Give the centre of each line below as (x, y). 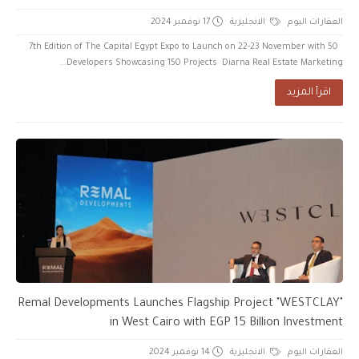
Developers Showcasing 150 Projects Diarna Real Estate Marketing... (205, 63)
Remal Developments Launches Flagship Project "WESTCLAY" (180, 304)
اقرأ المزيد (309, 93)
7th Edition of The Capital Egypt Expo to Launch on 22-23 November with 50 (184, 47)
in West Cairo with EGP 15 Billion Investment (226, 323)
